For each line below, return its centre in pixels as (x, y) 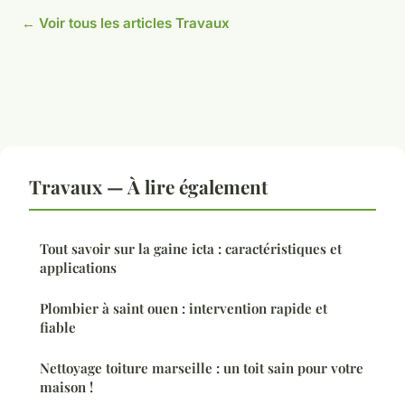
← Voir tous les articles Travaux (126, 24)
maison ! (66, 387)
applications (78, 268)
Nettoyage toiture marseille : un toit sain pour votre (202, 368)
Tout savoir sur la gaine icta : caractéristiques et (191, 249)
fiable (58, 328)
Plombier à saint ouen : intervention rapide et (184, 309)
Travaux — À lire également (148, 187)
